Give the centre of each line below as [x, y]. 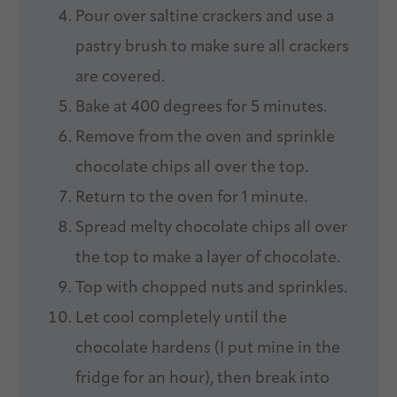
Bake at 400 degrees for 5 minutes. [201, 108]
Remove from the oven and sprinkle [205, 138]
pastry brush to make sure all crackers [212, 48]
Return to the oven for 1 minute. [191, 198]
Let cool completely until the [181, 319]
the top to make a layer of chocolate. [208, 259]
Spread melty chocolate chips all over [211, 229]
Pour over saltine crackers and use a [205, 18]
